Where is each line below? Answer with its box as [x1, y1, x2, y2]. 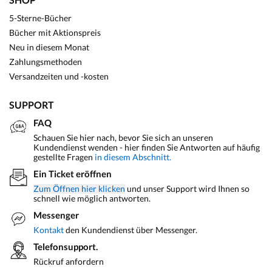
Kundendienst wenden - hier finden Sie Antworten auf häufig [33, 141, 260, 152]
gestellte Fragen [33, 151, 95, 162]
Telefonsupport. [33, 240, 98, 252]
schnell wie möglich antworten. [33, 192, 151, 203]
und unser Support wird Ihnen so [125, 183, 250, 194]
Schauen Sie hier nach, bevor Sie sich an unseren [33, 132, 213, 143]
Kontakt [33, 224, 64, 235]
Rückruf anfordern [33, 256, 104, 267]
